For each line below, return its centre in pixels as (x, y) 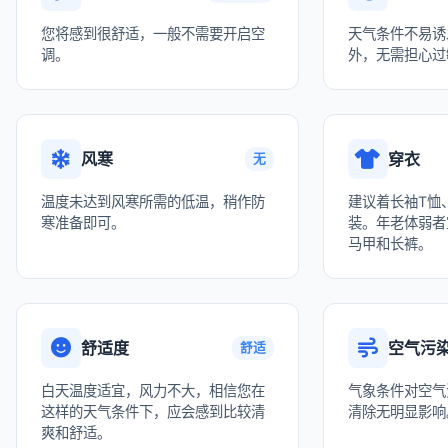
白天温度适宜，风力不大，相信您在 (153, 390)
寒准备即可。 (83, 222)
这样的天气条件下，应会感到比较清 (153, 411)
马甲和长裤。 (389, 243)
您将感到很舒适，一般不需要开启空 (153, 33)
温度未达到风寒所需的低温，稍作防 (153, 201)
